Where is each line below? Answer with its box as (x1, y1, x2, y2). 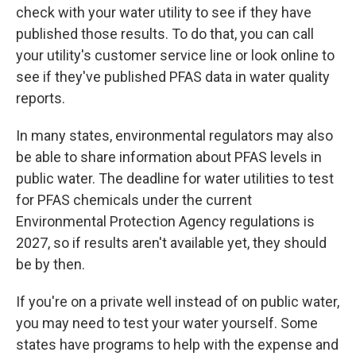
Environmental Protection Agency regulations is (16, 213, 315, 230)
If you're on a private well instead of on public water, (16, 293, 339, 310)
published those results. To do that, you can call (16, 25, 314, 42)
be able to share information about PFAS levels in (16, 149, 322, 165)
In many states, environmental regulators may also (16, 127, 333, 144)
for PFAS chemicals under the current (16, 192, 252, 208)
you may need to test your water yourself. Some (16, 315, 318, 331)
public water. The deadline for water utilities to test (16, 170, 334, 187)
